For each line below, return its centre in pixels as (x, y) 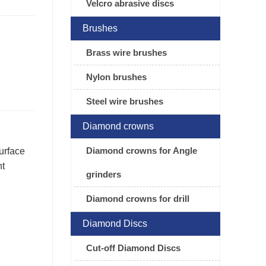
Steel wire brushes (124, 102)
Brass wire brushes (126, 53)
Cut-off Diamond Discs (133, 248)
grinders (103, 175)
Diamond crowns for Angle (141, 151)
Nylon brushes (116, 77)
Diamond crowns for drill (137, 199)
